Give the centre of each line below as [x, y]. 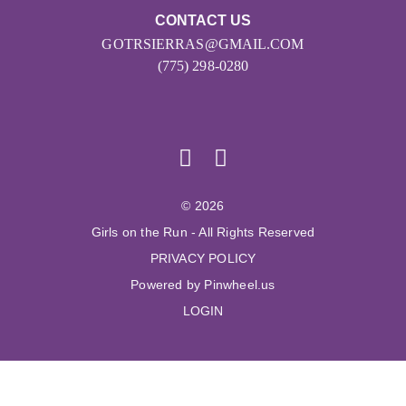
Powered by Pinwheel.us [203, 285]
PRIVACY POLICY [203, 259]
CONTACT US [203, 21]
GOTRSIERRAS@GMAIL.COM [203, 44]
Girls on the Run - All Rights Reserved [203, 232]
